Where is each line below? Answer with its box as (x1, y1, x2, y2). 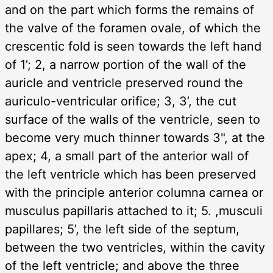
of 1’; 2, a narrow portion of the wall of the (5, 57, 246, 72)
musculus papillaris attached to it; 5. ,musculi (5, 203, 263, 218)
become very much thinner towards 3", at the (5, 130, 265, 145)
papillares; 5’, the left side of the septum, (5, 221, 239, 236)
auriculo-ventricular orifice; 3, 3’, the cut (5, 93, 236, 108)
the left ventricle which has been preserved (5, 166, 256, 182)
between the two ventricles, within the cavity (5, 239, 265, 255)
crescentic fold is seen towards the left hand (5, 38, 261, 54)
